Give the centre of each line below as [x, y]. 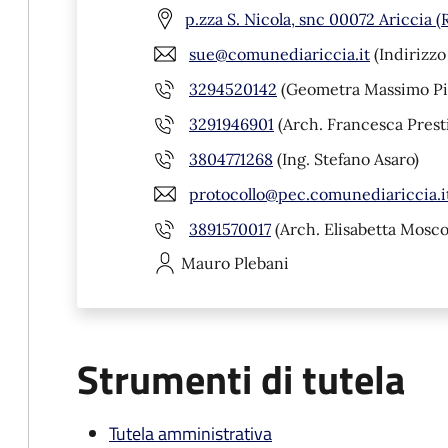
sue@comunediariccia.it [279, 53]
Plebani [261, 263]
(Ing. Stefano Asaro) [346, 158]
